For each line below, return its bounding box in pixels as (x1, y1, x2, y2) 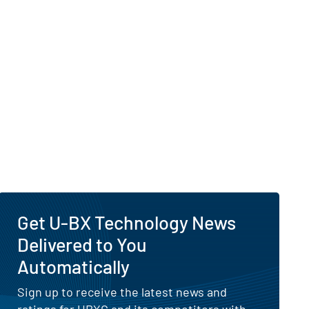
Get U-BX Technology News (17, 210, 237, 233)
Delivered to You (17, 232, 148, 255)
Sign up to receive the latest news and (17, 283, 228, 299)
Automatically (17, 255, 130, 277)
